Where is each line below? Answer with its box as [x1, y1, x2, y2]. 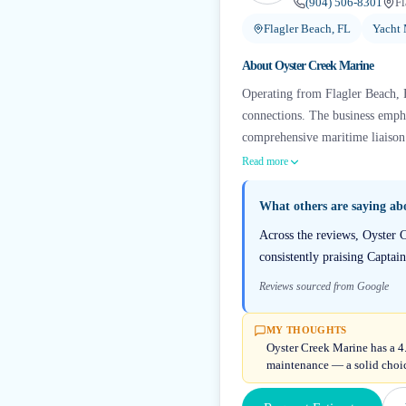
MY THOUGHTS [266, 324, 347, 335]
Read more [242, 155, 288, 168]
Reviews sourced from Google [259, 280, 389, 293]
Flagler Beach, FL [264, 22, 351, 35]
